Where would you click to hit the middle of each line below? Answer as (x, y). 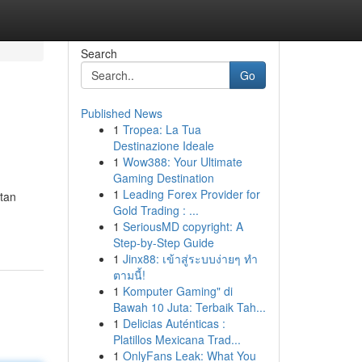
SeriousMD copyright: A (183, 226)
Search (99, 53)
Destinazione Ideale (163, 145)
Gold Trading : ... (156, 210)
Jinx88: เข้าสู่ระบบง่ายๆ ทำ (190, 259)
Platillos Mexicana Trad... (177, 339)
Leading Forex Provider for (191, 194)
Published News (121, 113)
